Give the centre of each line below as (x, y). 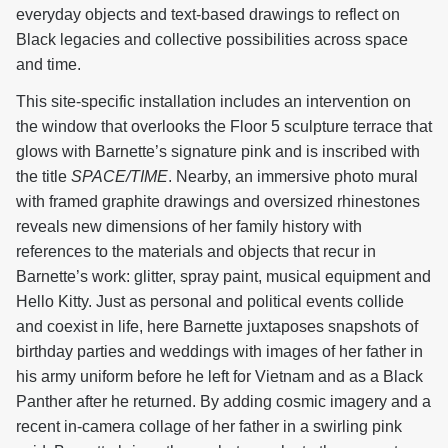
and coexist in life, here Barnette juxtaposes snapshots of (217, 326)
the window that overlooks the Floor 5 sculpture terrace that (224, 126)
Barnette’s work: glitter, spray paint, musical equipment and (223, 276)
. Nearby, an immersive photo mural (293, 176)
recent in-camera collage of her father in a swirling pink (209, 426)
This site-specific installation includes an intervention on (213, 101)
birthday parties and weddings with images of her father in (219, 351)
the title (43, 176)
